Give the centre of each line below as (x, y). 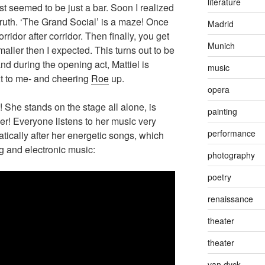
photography (231, 155)
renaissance (230, 198)
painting (222, 111)
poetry (219, 177)
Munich (221, 45)
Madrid (220, 23)
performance (231, 133)
